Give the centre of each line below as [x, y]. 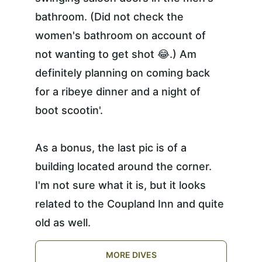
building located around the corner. [125, 166]
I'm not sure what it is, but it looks [122, 185]
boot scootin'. [69, 110]
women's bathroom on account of [122, 35]
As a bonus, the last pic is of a [112, 148]
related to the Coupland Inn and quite [131, 204]
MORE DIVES [131, 255]
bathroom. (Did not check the [111, 17]
